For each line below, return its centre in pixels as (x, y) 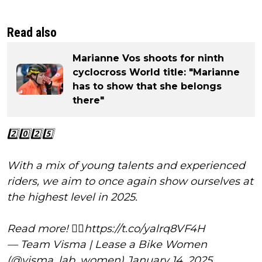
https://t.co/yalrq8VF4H (145, 228)
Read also (32, 32)
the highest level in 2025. (72, 197)
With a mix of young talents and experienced (126, 165)
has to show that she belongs (147, 86)
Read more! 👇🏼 (46, 228)
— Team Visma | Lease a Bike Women (107, 244)
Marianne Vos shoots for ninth (148, 58)
